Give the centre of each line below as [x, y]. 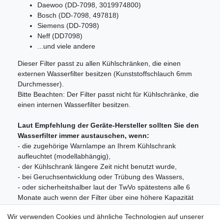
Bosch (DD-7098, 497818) [78, 15]
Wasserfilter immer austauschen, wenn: [83, 136]
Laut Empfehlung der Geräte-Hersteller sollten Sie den [108, 125]
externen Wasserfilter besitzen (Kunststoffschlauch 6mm [105, 74]
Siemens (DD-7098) [68, 26]
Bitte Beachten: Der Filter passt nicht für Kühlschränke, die [108, 95]
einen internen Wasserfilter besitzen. [74, 105]
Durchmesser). [41, 84]
